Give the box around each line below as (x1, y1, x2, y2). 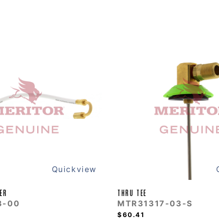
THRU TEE (117, 187, 147, 197)
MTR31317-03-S (117, 198, 193, 208)
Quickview (51, 164, 97, 174)
